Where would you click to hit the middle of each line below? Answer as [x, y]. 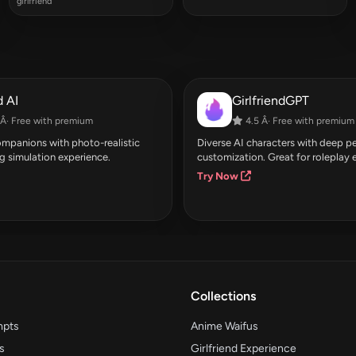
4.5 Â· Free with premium [299, 120]
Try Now [219, 176]
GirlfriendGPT [271, 100]
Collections [223, 296]
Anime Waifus [224, 326]
